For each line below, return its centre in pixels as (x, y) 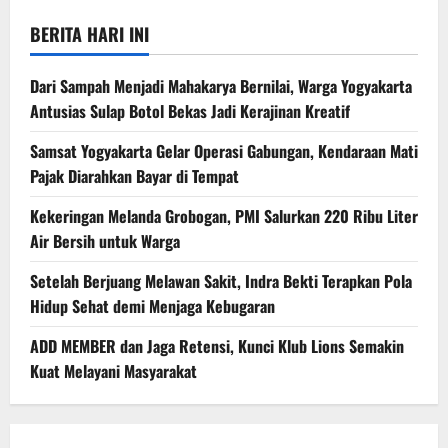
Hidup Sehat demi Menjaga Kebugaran (152, 305)
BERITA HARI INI (89, 33)
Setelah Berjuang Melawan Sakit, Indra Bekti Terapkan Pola (221, 280)
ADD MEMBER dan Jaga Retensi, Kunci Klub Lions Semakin (217, 345)
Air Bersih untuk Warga (105, 240)
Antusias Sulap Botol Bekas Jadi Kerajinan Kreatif (190, 110)
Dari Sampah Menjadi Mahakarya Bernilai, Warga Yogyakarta (221, 85)
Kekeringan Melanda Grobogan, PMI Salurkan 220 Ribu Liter (224, 215)
